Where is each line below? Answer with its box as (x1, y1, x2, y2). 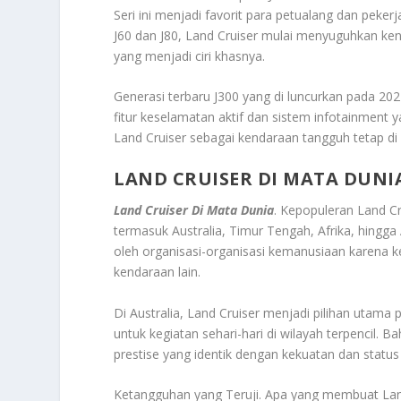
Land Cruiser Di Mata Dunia (114, 201, 275, 219)
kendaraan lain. (114, 263, 201, 281)
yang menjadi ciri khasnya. (114, 47, 266, 64)
